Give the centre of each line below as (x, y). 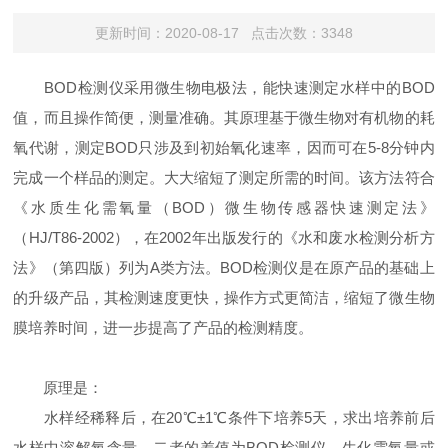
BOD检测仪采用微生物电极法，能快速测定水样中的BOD (224, 87)
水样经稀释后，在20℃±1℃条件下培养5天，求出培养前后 (224, 417)
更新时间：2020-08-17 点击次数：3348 (223, 33)
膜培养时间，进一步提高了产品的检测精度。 (163, 327)
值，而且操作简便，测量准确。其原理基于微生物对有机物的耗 (224, 117)
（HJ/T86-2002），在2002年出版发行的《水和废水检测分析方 (224, 237)
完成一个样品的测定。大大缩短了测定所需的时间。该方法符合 (224, 177)
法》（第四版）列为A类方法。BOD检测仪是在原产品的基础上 (224, 267)
